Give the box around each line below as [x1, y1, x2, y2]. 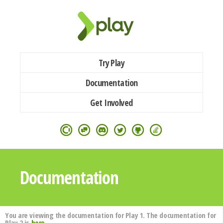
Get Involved [90, 97, 133, 109]
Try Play [98, 57, 125, 69]
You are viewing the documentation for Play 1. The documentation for [5, 210, 216, 220]
